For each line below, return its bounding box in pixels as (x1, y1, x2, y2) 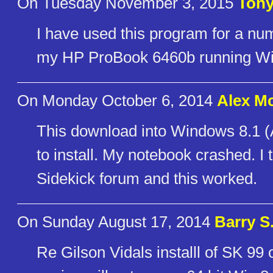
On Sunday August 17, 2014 (17, 213, 214, 232)
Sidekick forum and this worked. (37, 169, 257, 188)
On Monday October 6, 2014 (17, 91, 217, 110)
